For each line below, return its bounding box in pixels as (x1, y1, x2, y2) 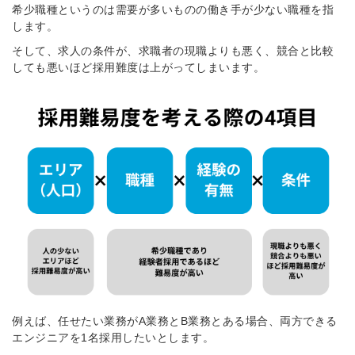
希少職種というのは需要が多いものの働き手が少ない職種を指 (12, 3, 334, 17)
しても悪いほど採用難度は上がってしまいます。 (12, 61, 265, 74)
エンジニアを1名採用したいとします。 (12, 331, 214, 345)
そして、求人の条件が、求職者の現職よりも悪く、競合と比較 (12, 44, 334, 58)
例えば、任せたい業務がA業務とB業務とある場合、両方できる (12, 315, 338, 328)
